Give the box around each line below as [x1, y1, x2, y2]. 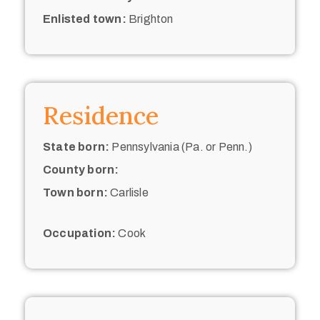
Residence [43, 99, 159, 131]
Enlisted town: [43, 12, 126, 25]
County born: [43, 163, 119, 176]
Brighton [126, 12, 174, 25]
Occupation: [43, 226, 116, 239]
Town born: [43, 186, 108, 199]
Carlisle [108, 186, 149, 199]
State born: [43, 140, 110, 153]
